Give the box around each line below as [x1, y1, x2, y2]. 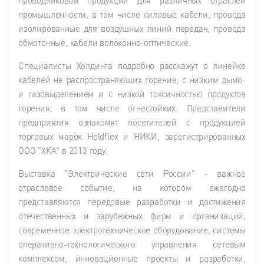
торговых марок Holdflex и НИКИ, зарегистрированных [18, 130, 246, 142]
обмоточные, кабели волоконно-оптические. [18, 36, 193, 48]
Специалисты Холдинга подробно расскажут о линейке [18, 59, 246, 71]
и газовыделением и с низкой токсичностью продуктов [18, 87, 246, 100]
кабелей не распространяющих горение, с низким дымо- [18, 73, 246, 85]
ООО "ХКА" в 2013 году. [18, 144, 107, 156]
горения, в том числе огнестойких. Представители [18, 101, 246, 114]
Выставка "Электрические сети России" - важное [18, 167, 246, 179]
